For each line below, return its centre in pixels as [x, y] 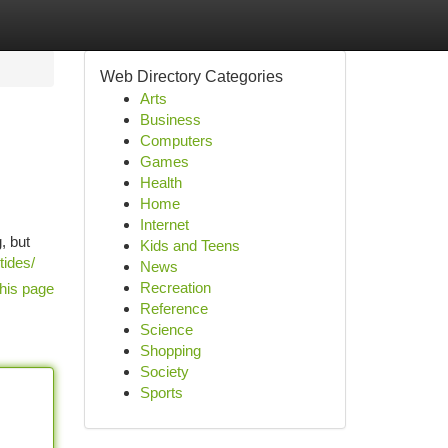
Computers [176, 140]
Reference [173, 308]
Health [160, 182]
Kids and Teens [189, 245]
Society [164, 371]
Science [166, 329]
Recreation [175, 287]
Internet [164, 224]
